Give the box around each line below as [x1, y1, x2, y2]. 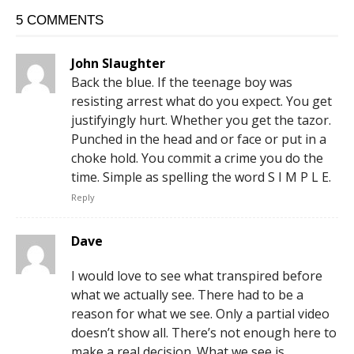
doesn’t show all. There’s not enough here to [71, 323, 337, 341]
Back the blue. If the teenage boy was [71, 73, 292, 91]
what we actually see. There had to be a [71, 285, 303, 303]
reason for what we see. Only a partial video [71, 304, 330, 322]
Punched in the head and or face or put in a [71, 130, 326, 148]
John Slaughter [71, 54, 165, 72]
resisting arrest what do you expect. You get [71, 92, 332, 110]
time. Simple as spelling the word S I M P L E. [71, 168, 331, 186]
